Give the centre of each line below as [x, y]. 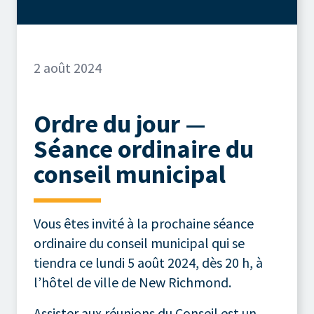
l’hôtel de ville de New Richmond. [132, 282]
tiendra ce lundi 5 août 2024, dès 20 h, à [148, 262]
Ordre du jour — [120, 123]
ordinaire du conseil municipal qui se [139, 243]
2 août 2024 [68, 67]
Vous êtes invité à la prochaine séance [144, 223]
